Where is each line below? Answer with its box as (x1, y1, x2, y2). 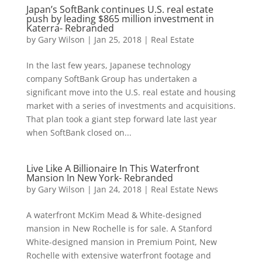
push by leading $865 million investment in (26, 12, 214, 25)
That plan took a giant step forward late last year (26, 113, 217, 125)
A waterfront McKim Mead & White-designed (26, 209, 202, 220)
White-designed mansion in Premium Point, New (26, 236, 217, 247)
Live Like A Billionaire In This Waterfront (26, 162, 199, 175)
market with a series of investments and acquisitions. (26, 100, 236, 111)
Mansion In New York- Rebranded (26, 171, 173, 184)
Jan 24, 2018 (94, 184, 142, 195)
